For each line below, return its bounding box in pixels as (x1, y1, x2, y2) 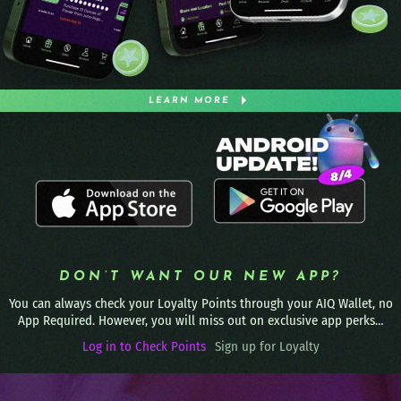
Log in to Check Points (81, 337, 206, 354)
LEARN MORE (149, 95, 230, 106)
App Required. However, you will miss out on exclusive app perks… (17, 311, 384, 328)
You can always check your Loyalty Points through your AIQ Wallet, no (8, 294, 393, 311)
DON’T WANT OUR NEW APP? (59, 269, 342, 284)
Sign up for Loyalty (214, 337, 320, 354)
